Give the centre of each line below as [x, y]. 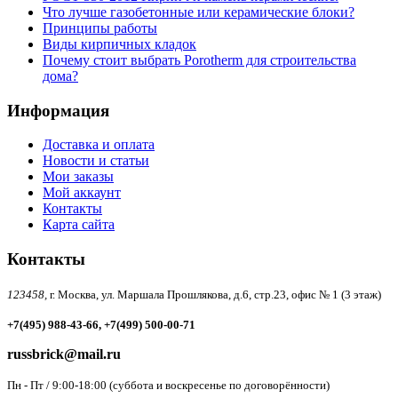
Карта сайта [79, 225]
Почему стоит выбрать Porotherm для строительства [199, 60]
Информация [58, 110]
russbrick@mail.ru [64, 354]
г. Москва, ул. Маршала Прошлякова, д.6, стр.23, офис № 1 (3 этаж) [215, 294]
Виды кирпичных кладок [119, 44]
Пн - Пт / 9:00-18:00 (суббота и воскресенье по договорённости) [168, 385]
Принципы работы [100, 28]
